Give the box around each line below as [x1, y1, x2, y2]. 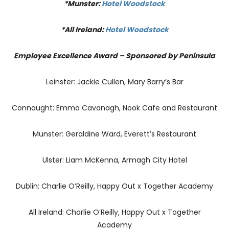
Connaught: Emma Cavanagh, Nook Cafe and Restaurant [12, 102, 217, 113]
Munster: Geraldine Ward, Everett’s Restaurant [33, 128, 196, 139]
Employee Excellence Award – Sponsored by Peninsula [14, 50, 215, 61]
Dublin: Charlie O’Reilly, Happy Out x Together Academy [16, 180, 213, 191]
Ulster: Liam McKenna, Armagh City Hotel [42, 154, 187, 165]
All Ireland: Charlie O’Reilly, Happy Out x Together [28, 207, 201, 217]
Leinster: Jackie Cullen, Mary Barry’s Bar [45, 76, 184, 87]
